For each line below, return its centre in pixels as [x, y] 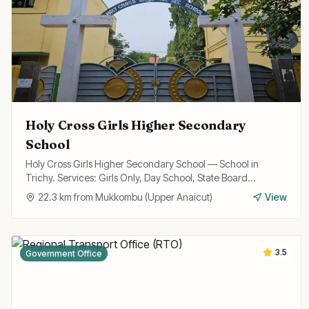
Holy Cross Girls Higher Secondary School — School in [142, 164]
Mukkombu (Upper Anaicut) [154, 197]
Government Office [64, 253]
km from [76, 197]
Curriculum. [51, 191]
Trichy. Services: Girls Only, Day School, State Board [137, 178]
